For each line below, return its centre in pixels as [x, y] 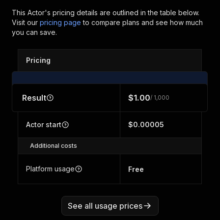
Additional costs [54, 146]
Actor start [44, 124]
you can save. [34, 32]
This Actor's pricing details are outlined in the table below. [106, 13]
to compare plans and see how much [142, 22]
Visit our [26, 22]
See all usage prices [105, 206]
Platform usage [50, 169]
